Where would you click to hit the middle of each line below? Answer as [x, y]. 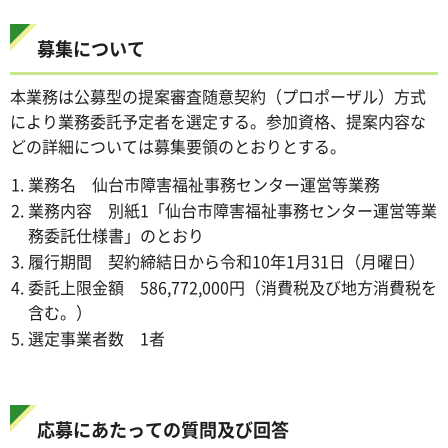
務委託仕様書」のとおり [116, 234]
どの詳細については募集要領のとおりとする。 [178, 146]
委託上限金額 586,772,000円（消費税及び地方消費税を [232, 286]
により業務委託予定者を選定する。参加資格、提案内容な [218, 121]
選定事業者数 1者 [96, 337]
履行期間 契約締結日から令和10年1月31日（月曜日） [226, 260]
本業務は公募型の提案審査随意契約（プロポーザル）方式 [218, 96]
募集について [91, 48]
